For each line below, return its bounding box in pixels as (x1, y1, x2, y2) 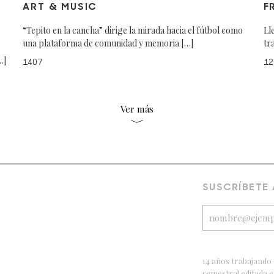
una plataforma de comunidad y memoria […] (23, 37, 194, 50)
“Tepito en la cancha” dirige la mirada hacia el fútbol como (23, 24, 243, 37)
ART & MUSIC (23, 2, 97, 13)
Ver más (120, 103, 154, 116)
